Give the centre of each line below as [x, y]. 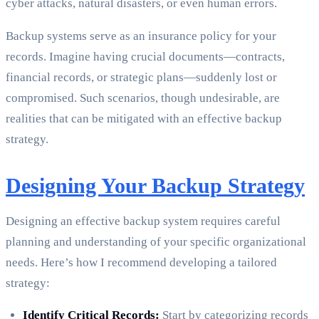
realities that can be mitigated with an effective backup [144, 119]
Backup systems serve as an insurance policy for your [141, 36]
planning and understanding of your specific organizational [156, 242]
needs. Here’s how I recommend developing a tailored [141, 263]
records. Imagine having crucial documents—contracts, [145, 57]
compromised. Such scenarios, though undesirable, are [143, 98]
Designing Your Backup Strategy [155, 186]
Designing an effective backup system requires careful [143, 221]
